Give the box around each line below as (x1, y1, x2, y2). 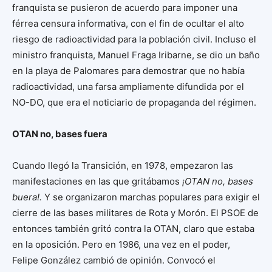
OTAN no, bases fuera (12, 128, 107, 140)
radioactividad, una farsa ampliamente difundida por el (12, 81, 244, 92)
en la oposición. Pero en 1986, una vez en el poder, (12, 239, 233, 250)
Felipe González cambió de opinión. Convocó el (12, 254, 216, 266)
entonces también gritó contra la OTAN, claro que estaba (12, 223, 254, 234)
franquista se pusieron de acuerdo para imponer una (12, 2, 237, 13)
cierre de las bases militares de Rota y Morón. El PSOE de (12, 207, 259, 219)
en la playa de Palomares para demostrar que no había (12, 65, 245, 76)
